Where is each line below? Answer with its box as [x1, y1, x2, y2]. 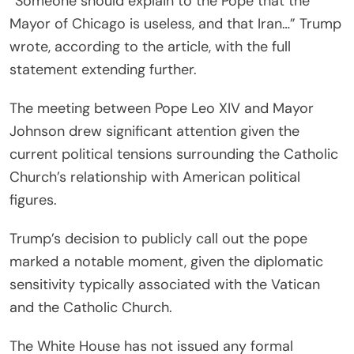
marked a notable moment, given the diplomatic [9, 251, 323, 271]
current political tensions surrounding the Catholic [9, 144, 338, 164]
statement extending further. [9, 59, 197, 79]
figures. [9, 190, 57, 209]
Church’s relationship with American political [9, 167, 300, 186]
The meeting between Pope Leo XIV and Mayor [9, 98, 314, 118]
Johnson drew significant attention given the [9, 121, 299, 141]
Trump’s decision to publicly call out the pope [9, 228, 307, 248]
